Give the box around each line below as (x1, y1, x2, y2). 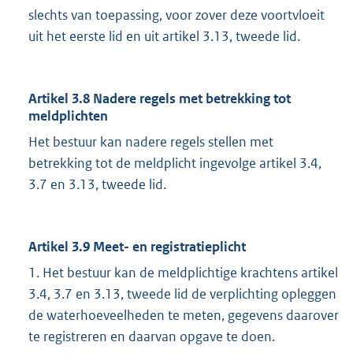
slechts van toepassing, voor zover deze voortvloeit (28, 6, 325, 24)
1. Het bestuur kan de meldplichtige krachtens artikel (28, 264, 338, 282)
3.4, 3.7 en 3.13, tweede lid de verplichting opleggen (28, 285, 336, 303)
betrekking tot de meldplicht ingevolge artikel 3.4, (28, 154, 321, 173)
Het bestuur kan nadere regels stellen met (28, 133, 273, 151)
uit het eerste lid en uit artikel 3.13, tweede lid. (28, 28, 300, 46)
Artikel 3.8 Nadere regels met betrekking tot (28, 90, 291, 108)
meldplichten (28, 107, 108, 125)
